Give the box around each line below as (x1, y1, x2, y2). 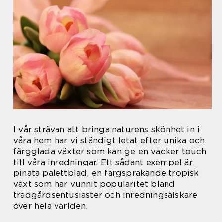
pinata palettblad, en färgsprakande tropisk (13, 167, 199, 178)
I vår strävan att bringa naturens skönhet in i (13, 124, 200, 134)
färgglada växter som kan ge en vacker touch (13, 146, 207, 156)
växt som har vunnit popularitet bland (13, 178, 175, 189)
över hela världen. (13, 200, 88, 211)
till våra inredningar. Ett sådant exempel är (13, 157, 193, 167)
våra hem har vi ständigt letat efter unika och (13, 135, 205, 145)
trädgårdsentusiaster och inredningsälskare (13, 189, 198, 200)
